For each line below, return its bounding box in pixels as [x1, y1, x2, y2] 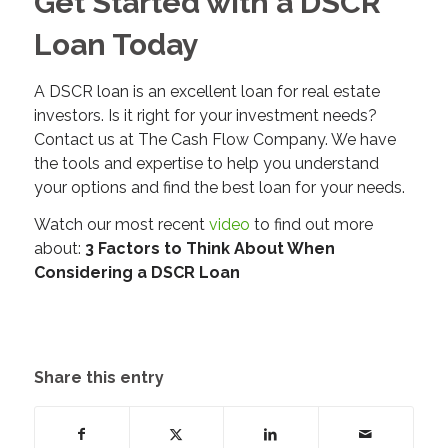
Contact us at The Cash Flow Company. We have [33, 129, 396, 149]
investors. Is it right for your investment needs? [33, 105, 377, 125]
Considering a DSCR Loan [33, 263, 240, 283]
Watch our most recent [33, 215, 205, 235]
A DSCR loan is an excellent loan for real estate [33, 81, 380, 101]
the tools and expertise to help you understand [33, 153, 379, 173]
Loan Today [33, 27, 199, 63]
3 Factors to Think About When [84, 239, 335, 259]
